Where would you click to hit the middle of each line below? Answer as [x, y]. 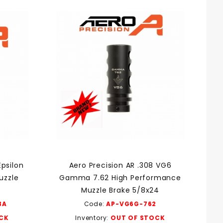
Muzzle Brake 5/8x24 [120, 190]
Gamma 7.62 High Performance [120, 178]
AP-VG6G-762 [131, 204]
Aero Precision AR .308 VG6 [120, 166]
